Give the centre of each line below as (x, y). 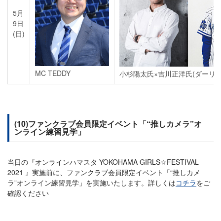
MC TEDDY (53, 73)
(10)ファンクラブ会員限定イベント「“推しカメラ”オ (108, 124)
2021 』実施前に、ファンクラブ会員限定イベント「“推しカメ (104, 172)
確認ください (28, 193)
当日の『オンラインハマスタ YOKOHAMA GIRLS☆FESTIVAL (103, 162)
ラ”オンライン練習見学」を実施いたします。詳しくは (92, 183)
